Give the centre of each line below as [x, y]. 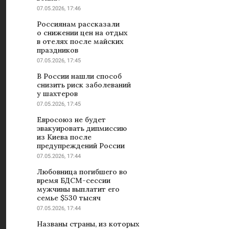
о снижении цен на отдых [82, 33]
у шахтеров [57, 94]
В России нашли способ [79, 76]
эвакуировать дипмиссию [82, 129]
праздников [58, 50]
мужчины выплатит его [78, 189]
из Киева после [64, 137]
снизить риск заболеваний [84, 85]
